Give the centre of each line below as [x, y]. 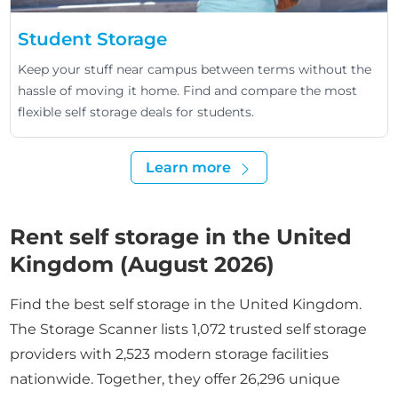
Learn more [188, 168]
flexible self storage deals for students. [136, 112]
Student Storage [93, 40]
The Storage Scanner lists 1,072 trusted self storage [189, 330]
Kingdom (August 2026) [143, 265]
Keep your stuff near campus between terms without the [195, 70]
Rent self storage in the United [181, 237]
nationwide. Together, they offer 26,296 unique [175, 379]
